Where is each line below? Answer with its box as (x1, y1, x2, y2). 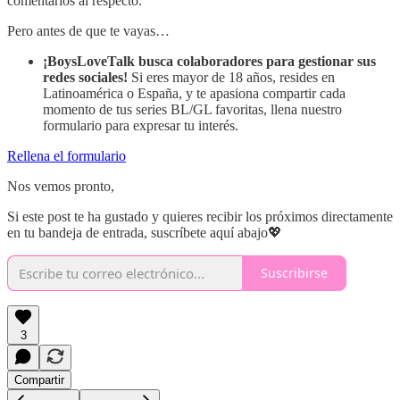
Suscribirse (261, 264, 328, 282)
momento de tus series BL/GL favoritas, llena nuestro (43, 101, 342, 117)
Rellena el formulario (7, 147, 126, 163)
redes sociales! (43, 69, 128, 85)
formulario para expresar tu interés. (43, 117, 238, 133)
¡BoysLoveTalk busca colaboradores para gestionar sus (43, 53, 376, 69)
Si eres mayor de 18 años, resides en (128, 69, 335, 85)
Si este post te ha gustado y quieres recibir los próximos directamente (7, 208, 393, 224)
